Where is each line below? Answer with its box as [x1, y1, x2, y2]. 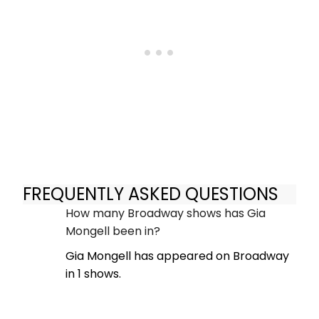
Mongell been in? [66, 223, 160, 240]
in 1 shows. [66, 266, 121, 283]
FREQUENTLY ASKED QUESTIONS [23, 182, 278, 206]
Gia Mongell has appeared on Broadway [66, 248, 289, 265]
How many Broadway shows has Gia [66, 205, 266, 222]
